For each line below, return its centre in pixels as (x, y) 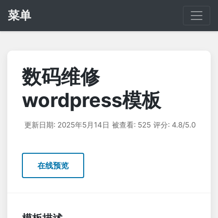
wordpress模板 (91, 100)
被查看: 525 (131, 125)
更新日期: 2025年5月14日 (67, 125)
